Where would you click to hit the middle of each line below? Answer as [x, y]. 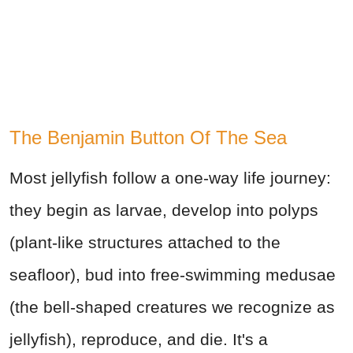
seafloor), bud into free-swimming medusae [173, 275]
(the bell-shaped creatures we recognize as [172, 307]
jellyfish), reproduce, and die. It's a [139, 340]
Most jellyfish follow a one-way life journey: [170, 178]
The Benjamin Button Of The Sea [148, 138]
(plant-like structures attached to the [145, 243]
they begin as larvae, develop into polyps [164, 210]
